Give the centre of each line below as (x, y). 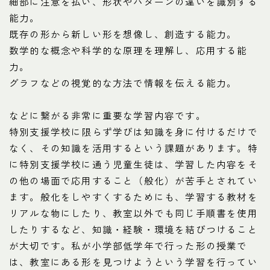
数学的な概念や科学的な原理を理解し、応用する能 (128, 50)
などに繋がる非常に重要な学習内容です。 (108, 115)
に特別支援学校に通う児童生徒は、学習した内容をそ (133, 164)
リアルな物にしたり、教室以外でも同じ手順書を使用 (133, 212)
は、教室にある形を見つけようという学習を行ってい (133, 261)
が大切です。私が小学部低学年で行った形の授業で (128, 245)
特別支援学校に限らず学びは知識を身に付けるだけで (133, 131)
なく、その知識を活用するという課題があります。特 (133, 147)
